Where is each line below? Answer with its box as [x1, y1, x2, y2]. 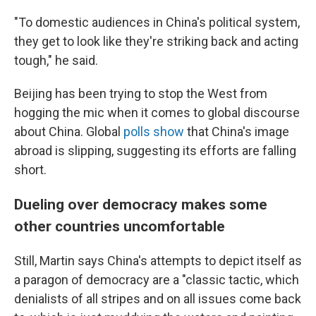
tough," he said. [14, 53, 98, 68]
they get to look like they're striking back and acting [14, 34, 298, 49]
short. [14, 162, 47, 178]
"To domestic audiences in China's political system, [14, 15, 300, 30]
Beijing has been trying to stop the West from [14, 86, 267, 102]
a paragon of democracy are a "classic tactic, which [14, 272, 299, 288]
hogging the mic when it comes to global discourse [14, 105, 300, 121]
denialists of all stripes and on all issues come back [14, 291, 301, 307]
